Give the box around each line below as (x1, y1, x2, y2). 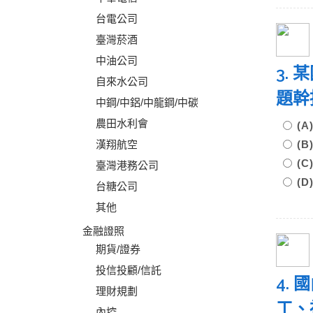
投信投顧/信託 (96, 264, 161, 276)
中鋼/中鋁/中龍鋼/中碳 (96, 96, 198, 108)
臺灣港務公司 (96, 159, 159, 171)
